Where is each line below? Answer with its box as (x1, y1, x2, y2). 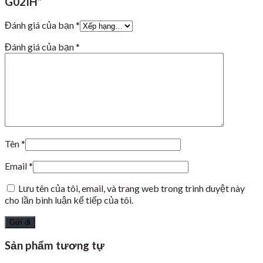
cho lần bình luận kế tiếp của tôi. (5, 194, 133, 205)
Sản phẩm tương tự (5, 239, 104, 252)
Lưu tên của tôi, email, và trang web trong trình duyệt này (18, 182, 245, 194)
